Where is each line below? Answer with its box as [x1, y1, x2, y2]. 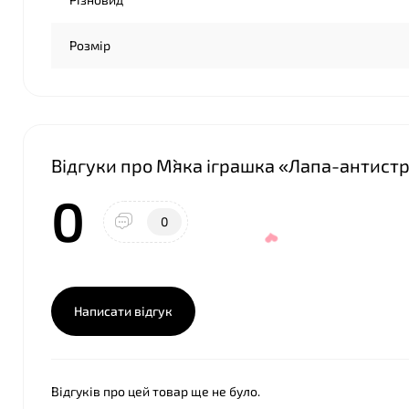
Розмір [69, 37, 110, 53]
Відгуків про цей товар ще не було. [51, 383, 260, 399]
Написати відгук [74, 303, 173, 319]
